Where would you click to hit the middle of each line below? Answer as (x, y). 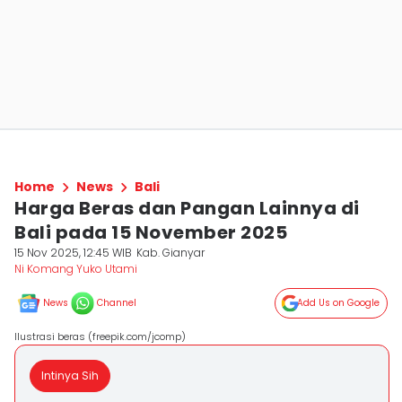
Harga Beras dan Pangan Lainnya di (187, 208)
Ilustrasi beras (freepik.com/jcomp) (100, 336)
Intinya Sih (70, 376)
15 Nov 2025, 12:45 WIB (73, 253)
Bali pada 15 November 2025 (151, 232)
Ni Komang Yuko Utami (76, 269)
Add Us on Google (338, 303)
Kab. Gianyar (171, 253)
